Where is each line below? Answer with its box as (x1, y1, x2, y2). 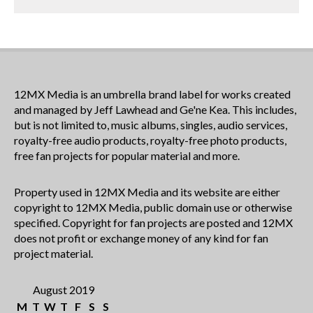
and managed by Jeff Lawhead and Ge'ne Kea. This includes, (14, 102, 296, 116)
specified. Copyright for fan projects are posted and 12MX (14, 215, 293, 229)
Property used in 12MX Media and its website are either (14, 184, 280, 198)
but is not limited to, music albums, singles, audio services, (14, 117, 287, 131)
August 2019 (33, 282, 94, 296)
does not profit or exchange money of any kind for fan (14, 231, 268, 245)
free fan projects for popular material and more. (14, 148, 240, 162)
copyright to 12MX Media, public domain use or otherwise (14, 200, 292, 214)
